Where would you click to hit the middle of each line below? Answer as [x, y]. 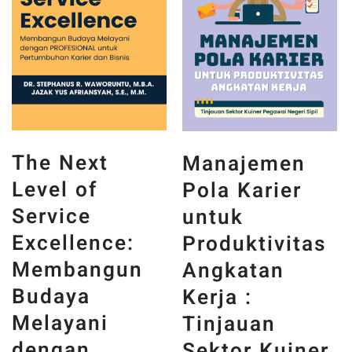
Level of [55, 190]
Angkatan [234, 271]
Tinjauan [229, 324]
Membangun [77, 270]
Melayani [60, 324]
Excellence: [73, 244]
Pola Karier [242, 191]
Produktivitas [255, 244]
